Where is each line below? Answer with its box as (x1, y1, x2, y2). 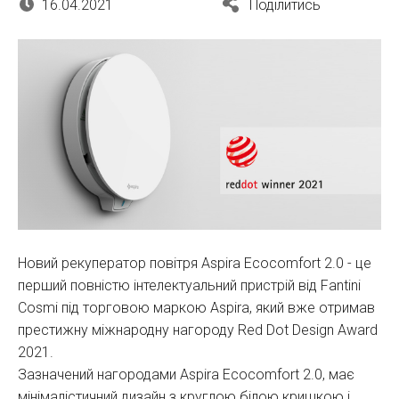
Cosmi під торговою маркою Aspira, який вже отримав (18, 299, 375, 317)
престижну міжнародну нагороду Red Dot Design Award (18, 322, 378, 339)
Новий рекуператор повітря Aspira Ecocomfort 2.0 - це (18, 255, 371, 273)
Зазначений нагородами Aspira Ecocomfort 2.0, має (18, 366, 354, 384)
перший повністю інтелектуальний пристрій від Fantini (18, 277, 361, 295)
